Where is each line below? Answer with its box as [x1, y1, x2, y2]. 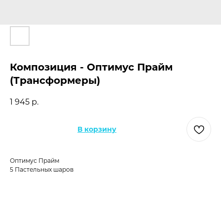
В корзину [77, 125, 116, 134]
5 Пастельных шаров [10, 166, 74, 174]
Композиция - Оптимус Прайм [10, 61, 173, 73]
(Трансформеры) [10, 74, 100, 86]
